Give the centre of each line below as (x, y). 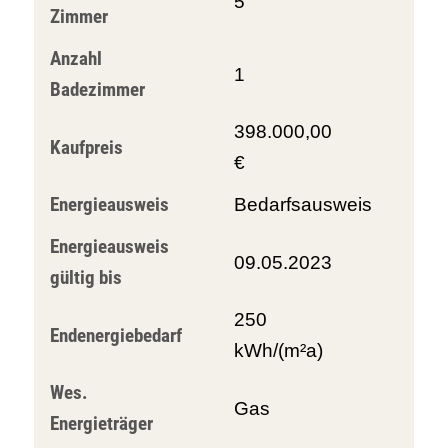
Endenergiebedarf (115, 335)
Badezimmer (97, 89)
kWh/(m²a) (278, 350)
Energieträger (101, 423)
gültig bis (85, 277)
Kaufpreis (86, 147)
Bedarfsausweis (302, 204)
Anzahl (75, 58)
